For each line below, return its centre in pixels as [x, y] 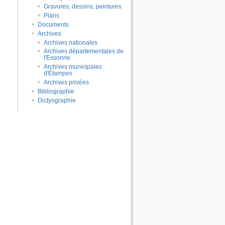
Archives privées [67, 83]
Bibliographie [56, 92]
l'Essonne [57, 58]
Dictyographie [57, 100]
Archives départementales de [84, 51]
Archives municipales [73, 67]
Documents [53, 24]
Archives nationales [71, 42]
